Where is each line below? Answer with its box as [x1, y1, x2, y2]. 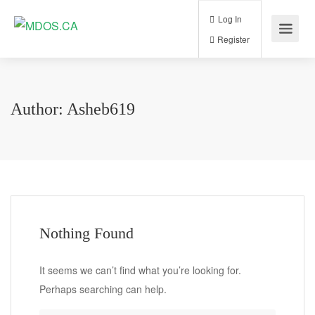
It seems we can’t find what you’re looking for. [39, 263, 241, 277]
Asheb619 [67, 100, 135, 118]
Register [253, 38, 294, 53]
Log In [254, 14, 285, 29]
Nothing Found [39, 224, 134, 242]
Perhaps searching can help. [39, 282, 167, 296]
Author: [11, 100, 67, 118]
